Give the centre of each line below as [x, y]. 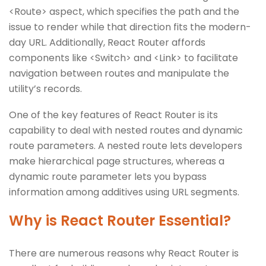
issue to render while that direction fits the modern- [130, 27]
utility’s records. [45, 88]
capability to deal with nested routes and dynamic [126, 130]
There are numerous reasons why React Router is [124, 253]
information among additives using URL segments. [124, 192]
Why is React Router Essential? [120, 220]
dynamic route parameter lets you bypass [108, 176]
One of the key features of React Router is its [113, 115]
